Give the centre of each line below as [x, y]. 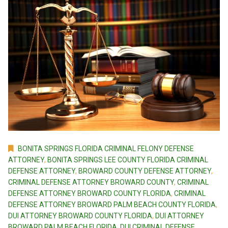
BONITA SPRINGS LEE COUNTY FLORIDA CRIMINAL [128, 160]
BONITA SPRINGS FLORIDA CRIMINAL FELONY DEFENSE [106, 149]
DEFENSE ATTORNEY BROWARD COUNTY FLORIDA [90, 194]
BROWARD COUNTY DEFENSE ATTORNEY [145, 171]
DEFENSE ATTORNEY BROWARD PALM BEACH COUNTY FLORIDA [112, 205]
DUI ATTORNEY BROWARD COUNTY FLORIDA [80, 216]
